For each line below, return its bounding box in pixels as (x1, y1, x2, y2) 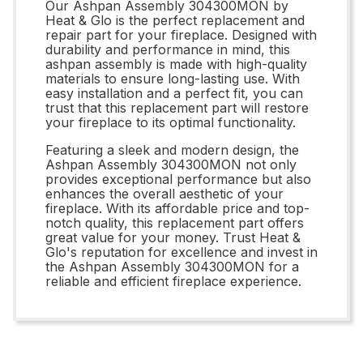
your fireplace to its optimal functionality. (45, 113, 296, 130)
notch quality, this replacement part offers (45, 214, 304, 231)
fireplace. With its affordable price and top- (45, 199, 310, 216)
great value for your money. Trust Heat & (45, 228, 301, 246)
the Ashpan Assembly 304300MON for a (45, 258, 299, 275)
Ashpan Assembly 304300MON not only (45, 156, 297, 173)
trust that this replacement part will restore (45, 99, 309, 116)
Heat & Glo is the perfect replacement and (45, 11, 305, 28)
